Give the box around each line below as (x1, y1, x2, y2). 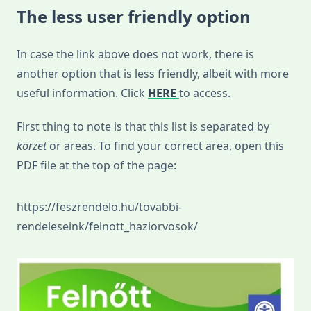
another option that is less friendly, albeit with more (17, 66, 289, 82)
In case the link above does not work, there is (17, 47, 254, 62)
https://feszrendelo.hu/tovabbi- (17, 199, 182, 215)
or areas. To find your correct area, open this (49, 138, 284, 154)
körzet (17, 138, 49, 154)
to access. (179, 85, 230, 101)
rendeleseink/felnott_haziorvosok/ (17, 219, 198, 235)
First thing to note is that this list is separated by (17, 119, 269, 135)
